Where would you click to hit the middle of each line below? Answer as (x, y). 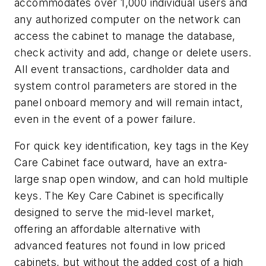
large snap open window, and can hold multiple (131, 179)
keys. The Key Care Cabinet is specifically (119, 196)
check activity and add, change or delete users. (133, 52)
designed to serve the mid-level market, (115, 213)
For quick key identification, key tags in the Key (132, 146)
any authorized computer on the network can (128, 19)
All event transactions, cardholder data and (122, 69)
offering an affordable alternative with (107, 229)
